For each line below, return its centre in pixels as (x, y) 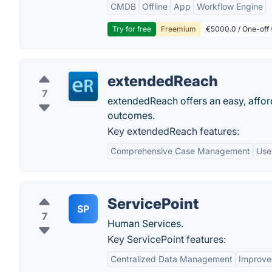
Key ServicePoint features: (167, 239)
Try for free (132, 29)
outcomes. (131, 115)
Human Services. (145, 223)
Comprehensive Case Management (180, 151)
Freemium (178, 29)
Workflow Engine (230, 6)
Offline (155, 6)
